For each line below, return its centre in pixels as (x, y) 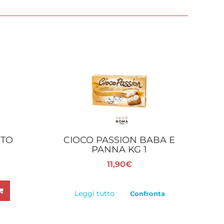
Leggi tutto (94, 193)
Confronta (147, 193)
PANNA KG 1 (119, 149)
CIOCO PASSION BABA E (119, 140)
